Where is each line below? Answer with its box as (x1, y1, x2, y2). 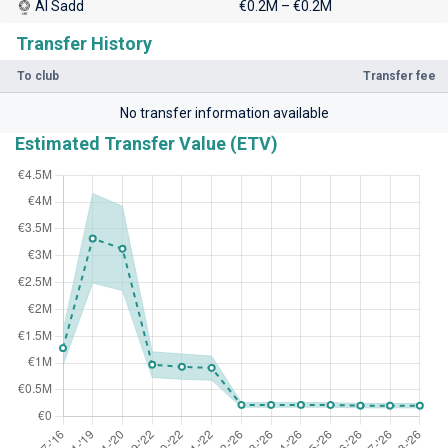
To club (17, 69, 59, 83)
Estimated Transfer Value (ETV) (15, 133, 278, 154)
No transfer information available (119, 105, 329, 121)
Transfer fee (363, 69, 436, 83)
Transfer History (16, 33, 152, 54)
